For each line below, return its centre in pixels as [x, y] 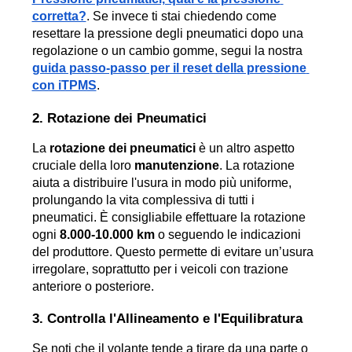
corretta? [59, 16]
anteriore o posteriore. [93, 286]
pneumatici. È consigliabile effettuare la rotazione [169, 217]
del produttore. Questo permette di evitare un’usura [172, 251]
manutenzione [176, 165]
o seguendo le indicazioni [227, 234]
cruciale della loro [83, 165]
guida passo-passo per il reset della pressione [169, 68]
